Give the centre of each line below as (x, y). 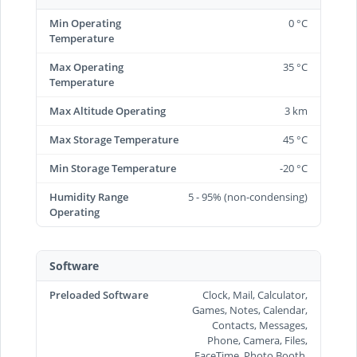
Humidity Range (89, 196)
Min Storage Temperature (113, 168)
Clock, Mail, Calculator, (255, 294)
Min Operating (85, 23)
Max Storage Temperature (114, 139)
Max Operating (86, 67)
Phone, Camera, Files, (257, 340)
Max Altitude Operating (108, 110)
